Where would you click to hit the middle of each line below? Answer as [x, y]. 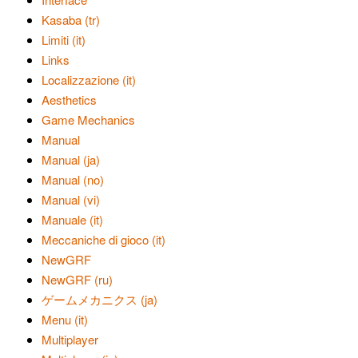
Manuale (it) [72, 219]
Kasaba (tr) [71, 20]
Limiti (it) [64, 40]
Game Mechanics [88, 119]
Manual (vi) [71, 199]
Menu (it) [65, 319]
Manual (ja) [71, 159]
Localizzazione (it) [89, 80]
